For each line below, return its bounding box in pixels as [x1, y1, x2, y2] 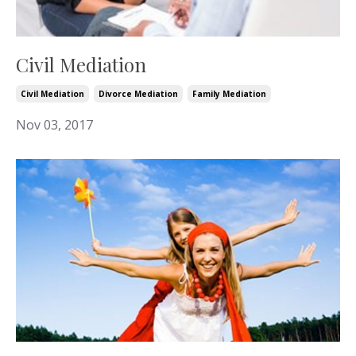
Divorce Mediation [99, 88, 178, 100]
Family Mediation [192, 88, 266, 100]
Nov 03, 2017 [16, 116, 93, 134]
